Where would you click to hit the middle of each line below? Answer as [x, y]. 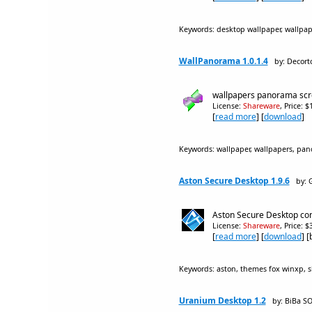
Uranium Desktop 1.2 [222, 301]
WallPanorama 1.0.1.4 [223, 61]
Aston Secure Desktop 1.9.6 [234, 181]
